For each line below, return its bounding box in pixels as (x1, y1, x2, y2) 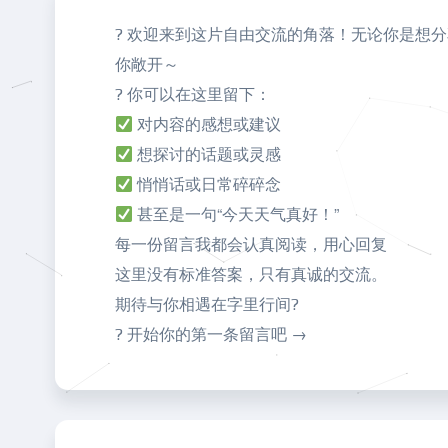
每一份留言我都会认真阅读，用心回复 (115, 235, 387, 254)
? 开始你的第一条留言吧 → (115, 325, 307, 344)
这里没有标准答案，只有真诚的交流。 (115, 265, 387, 284)
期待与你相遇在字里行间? (115, 295, 299, 314)
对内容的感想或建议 (133, 115, 282, 134)
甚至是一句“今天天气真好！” (133, 205, 340, 224)
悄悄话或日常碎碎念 (133, 175, 282, 194)
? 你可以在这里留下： (115, 85, 271, 104)
